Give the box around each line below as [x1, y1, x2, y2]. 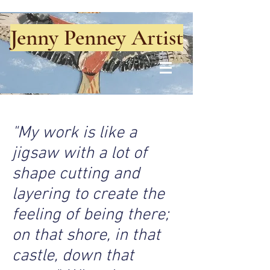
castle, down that [12, 246, 134, 266]
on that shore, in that [12, 225, 160, 246]
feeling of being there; [12, 205, 169, 225]
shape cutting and [12, 164, 140, 184]
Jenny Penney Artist [10, 24, 183, 51]
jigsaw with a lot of [12, 143, 147, 164]
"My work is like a [12, 123, 137, 143]
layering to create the [12, 184, 165, 205]
